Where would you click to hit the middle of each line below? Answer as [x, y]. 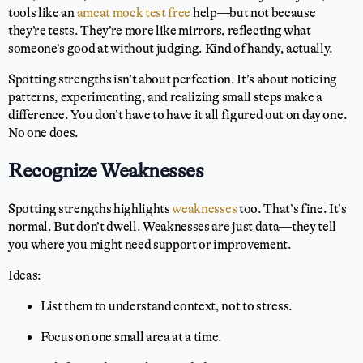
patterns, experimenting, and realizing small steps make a [165, 97]
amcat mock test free [134, 13]
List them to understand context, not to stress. [167, 306]
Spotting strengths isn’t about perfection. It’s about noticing [173, 79]
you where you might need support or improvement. [150, 244]
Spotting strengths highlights [90, 209]
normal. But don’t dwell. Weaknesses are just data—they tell [173, 226]
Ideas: [25, 275]
